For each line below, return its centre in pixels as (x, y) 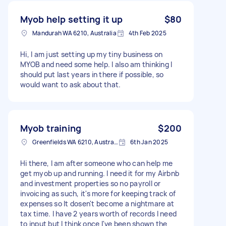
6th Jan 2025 (149, 142)
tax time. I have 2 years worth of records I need (98, 213)
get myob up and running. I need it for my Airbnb (100, 173)
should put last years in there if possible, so (92, 74)
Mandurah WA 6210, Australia (74, 33)
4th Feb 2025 (147, 33)
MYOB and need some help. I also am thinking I (96, 64)
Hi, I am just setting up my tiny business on (91, 54)
